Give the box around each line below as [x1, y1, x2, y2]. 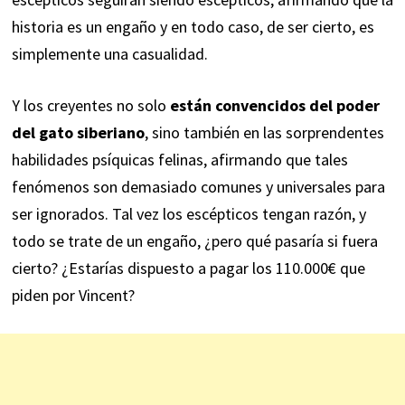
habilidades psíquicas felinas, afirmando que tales [11, 149, 348, 171]
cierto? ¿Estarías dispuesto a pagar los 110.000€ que [11, 258, 365, 279]
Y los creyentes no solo [11, 95, 170, 117]
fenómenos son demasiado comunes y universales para [11, 176, 385, 198]
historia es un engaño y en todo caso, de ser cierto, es [11, 16, 374, 38]
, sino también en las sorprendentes [144, 122, 384, 144]
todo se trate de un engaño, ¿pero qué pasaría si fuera [11, 231, 378, 252]
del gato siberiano [11, 122, 145, 144]
